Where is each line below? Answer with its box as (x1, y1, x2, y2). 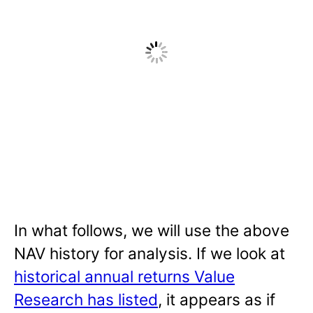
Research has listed (14, 289, 158, 309)
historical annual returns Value (14, 266, 235, 286)
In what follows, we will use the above (14, 220, 289, 240)
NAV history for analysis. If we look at (14, 243, 285, 263)
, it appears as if (158, 289, 275, 309)
